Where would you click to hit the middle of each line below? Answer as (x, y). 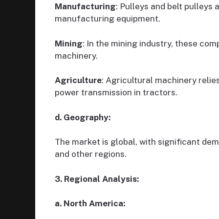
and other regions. (91, 154)
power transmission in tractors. (116, 93)
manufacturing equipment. (108, 19)
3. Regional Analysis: (97, 179)
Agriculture (78, 80)
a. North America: (90, 204)
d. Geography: (83, 117)
